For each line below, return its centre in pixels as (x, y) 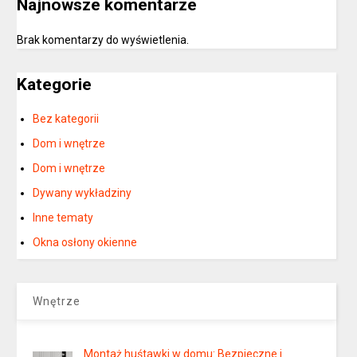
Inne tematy (63, 218)
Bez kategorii (66, 119)
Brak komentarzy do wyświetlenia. (103, 39)
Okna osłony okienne (85, 243)
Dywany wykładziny (82, 193)
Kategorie (55, 84)
